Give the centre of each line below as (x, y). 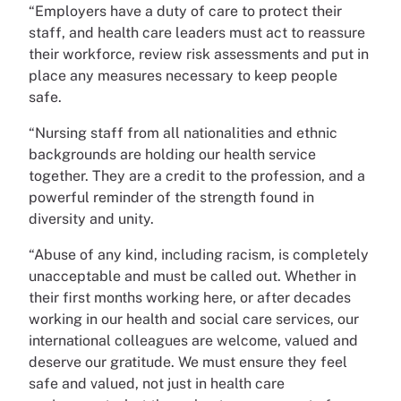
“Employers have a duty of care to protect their (185, 11)
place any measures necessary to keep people (183, 76)
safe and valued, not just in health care (157, 384)
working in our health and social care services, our (194, 319)
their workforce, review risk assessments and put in (199, 54)
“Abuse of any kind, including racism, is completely (199, 255)
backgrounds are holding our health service (172, 154)
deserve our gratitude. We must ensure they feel (188, 362)
